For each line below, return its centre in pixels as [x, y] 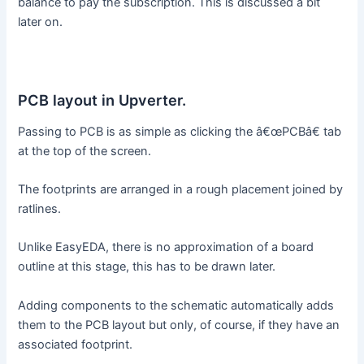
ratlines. [40, 209]
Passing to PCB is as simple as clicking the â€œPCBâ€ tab [180, 131]
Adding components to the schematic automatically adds [176, 305]
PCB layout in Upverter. [102, 100]
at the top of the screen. [85, 151]
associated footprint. [76, 344]
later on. [41, 22]
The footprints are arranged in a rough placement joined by [181, 190]
